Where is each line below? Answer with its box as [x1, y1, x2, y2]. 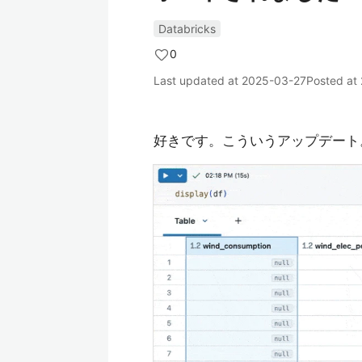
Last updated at [154, 74, 242, 87]
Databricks [158, 22, 216, 36]
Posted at [306, 74, 360, 87]
